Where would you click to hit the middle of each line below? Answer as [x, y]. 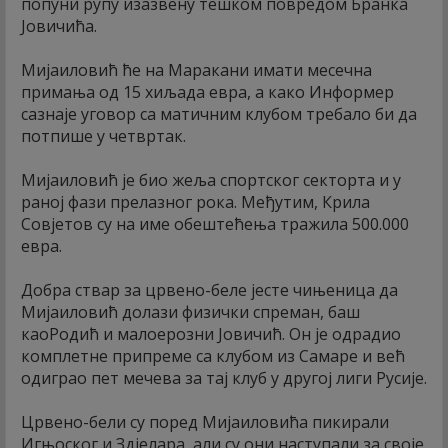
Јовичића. [59, 26]
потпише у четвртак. [103, 136]
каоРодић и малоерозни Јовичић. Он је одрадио [211, 334]
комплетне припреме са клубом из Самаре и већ [213, 356]
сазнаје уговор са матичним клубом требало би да [219, 114]
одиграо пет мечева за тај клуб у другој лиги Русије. [224, 378]
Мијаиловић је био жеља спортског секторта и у [211, 180]
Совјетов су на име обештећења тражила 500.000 [215, 224]
